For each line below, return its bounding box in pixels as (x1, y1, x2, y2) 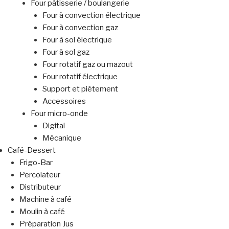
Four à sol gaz (42, 48, 89, 57)
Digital (42, 121, 65, 131)
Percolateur (19, 170, 60, 180)
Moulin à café (19, 207, 65, 217)
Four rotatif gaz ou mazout (42, 60, 133, 70)
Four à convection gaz (42, 23, 118, 33)
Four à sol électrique (42, 35, 112, 45)
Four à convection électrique (42, 11, 141, 20)
